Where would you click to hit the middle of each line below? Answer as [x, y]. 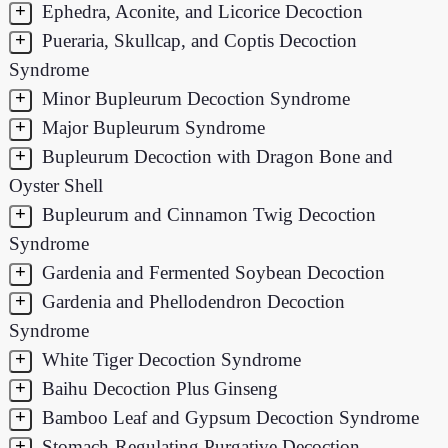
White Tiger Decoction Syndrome [168, 359]
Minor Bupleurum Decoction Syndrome [193, 98]
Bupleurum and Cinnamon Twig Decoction [206, 214]
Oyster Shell [56, 185]
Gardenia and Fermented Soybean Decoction [210, 272]
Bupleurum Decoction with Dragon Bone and [214, 156]
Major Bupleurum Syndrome [150, 127]
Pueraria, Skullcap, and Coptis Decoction [196, 40]
